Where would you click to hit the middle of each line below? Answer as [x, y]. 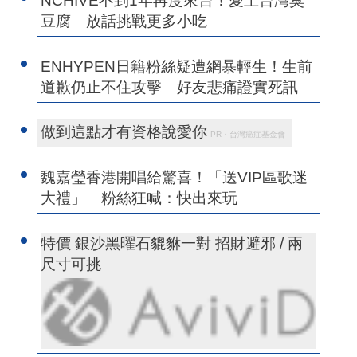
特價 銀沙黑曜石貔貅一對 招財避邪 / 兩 [172, 244]
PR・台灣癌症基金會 [248, 135]
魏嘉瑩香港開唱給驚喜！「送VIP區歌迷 [175, 178]
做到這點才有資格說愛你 [124, 132]
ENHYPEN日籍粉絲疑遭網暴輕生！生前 [177, 67]
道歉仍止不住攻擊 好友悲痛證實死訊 [170, 88]
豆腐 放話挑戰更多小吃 [124, 22]
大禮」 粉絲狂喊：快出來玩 [139, 198]
